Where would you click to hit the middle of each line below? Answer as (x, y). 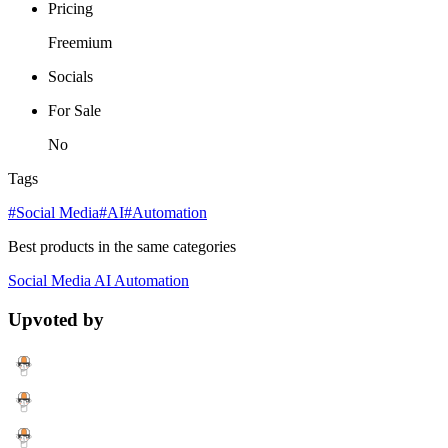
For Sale (74, 111)
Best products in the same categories (122, 247)
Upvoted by (56, 320)
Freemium (80, 43)
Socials (70, 77)
